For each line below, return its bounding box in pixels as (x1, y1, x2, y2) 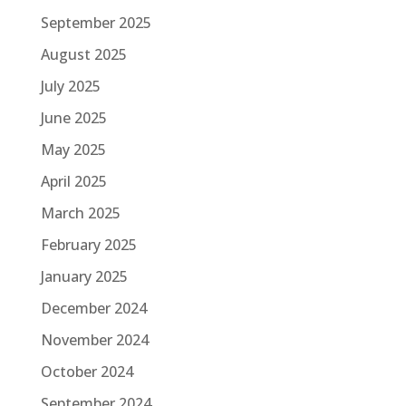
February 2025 (40, 235, 137, 256)
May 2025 (40, 140, 106, 160)
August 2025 (40, 44, 127, 65)
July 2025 (40, 76, 101, 97)
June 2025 (40, 108, 107, 129)
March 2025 (40, 203, 121, 224)
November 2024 (40, 330, 149, 351)
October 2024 (40, 362, 133, 382)
